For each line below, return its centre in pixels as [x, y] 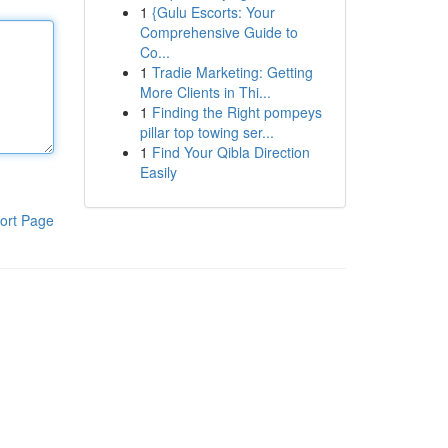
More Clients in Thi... [205, 92]
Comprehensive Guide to [218, 32]
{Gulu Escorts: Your [213, 12]
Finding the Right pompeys [236, 112]
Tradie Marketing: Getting [232, 72]
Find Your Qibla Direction [230, 152]
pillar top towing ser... [206, 132]
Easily [158, 172]
